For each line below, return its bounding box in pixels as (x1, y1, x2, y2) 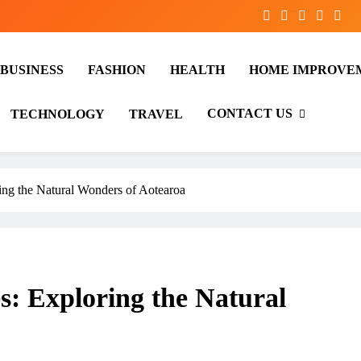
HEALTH (170, 63, 225, 77)
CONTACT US (207, 106, 293, 120)
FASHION (88, 63, 146, 77)
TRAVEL (129, 106, 183, 121)
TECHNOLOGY (10, 106, 105, 121)
